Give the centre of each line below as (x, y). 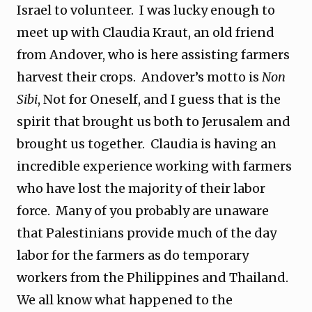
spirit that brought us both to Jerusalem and (154, 122)
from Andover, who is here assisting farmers (153, 55)
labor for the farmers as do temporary (133, 255)
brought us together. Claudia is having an (147, 144)
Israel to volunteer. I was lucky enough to (146, 10)
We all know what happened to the (125, 300)
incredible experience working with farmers (154, 166)
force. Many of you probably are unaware (143, 211)
